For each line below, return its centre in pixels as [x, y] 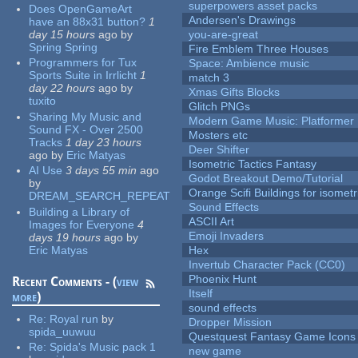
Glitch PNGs [220, 107]
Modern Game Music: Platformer [272, 121]
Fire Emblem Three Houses [259, 49]
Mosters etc [219, 135]
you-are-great [224, 35]
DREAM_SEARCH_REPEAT [100, 196]
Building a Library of [80, 211]
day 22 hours [62, 88]
